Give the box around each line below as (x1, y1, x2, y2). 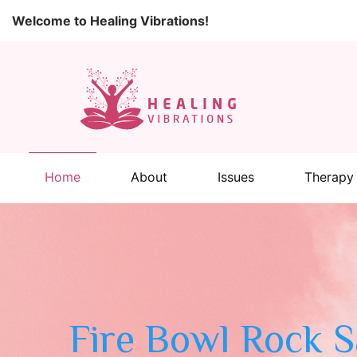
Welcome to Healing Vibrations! (12, 13, 209, 29)
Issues (218, 169, 254, 185)
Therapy (304, 169, 354, 185)
